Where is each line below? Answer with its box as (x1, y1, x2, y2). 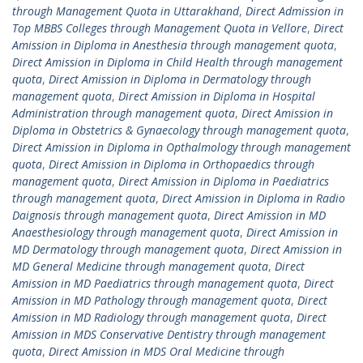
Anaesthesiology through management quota (12, 224, 240, 240)
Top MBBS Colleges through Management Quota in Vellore (12, 20, 307, 36)
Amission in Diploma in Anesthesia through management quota (12, 37, 334, 53)
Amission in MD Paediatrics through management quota (12, 275, 297, 291)
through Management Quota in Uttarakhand (12, 3, 239, 19)
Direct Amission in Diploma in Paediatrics (118, 173, 329, 189)
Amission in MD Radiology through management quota (12, 310, 290, 325)
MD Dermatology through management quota (12, 241, 244, 257)
